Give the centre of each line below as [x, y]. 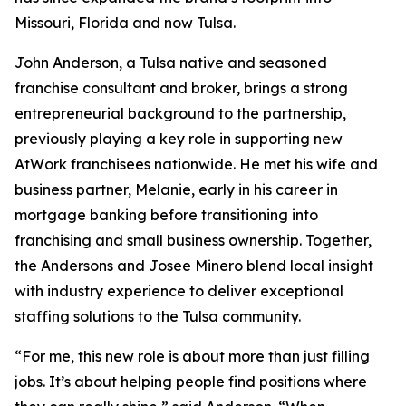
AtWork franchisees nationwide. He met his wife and [196, 164]
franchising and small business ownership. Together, [193, 240]
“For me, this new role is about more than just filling [192, 356]
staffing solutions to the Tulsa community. [158, 316]
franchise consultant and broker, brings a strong [181, 88]
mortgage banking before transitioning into [166, 215]
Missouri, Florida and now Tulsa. [125, 23]
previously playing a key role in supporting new [179, 139]
